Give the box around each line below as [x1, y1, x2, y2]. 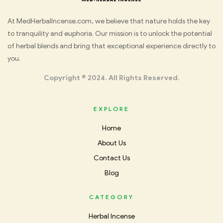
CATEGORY [89, 193, 134, 201]
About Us [97, 139, 126, 148]
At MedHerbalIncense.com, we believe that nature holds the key [7, 17, 210, 26]
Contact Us [93, 154, 130, 163]
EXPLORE [94, 105, 129, 113]
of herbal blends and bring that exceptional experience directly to [7, 42, 216, 51]
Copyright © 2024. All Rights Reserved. [43, 74, 180, 83]
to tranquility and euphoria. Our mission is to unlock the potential [7, 29, 212, 38]
